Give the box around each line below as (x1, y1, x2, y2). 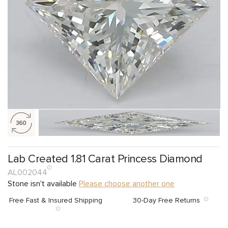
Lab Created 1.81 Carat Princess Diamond (8, 152, 203, 166)
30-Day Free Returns (132, 195, 204, 205)
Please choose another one (79, 178, 175, 189)
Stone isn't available (8, 178, 79, 189)
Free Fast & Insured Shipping (9, 195, 106, 205)
